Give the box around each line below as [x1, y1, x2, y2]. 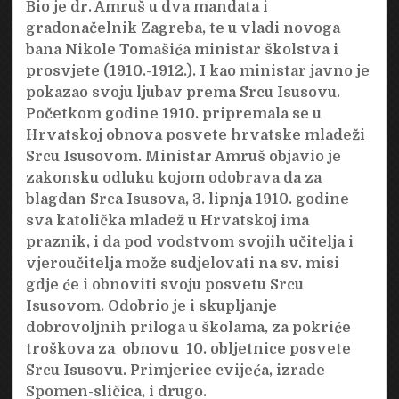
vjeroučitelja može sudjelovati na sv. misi [25, 255, 339, 272]
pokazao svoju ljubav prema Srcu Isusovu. [25, 84, 340, 101]
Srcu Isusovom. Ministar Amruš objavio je [25, 148, 341, 165]
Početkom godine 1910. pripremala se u [25, 105, 322, 122]
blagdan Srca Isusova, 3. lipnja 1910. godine [25, 191, 349, 208]
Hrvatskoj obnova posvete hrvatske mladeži [25, 126, 365, 143]
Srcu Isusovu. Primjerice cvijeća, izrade [25, 362, 325, 379]
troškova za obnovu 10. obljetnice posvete [25, 340, 351, 357]
